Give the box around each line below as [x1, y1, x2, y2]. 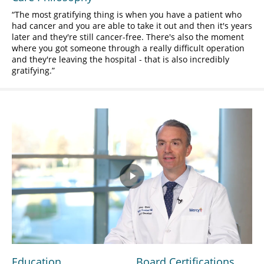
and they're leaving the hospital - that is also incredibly [12, 54, 229, 65]
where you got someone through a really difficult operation [12, 42, 245, 54]
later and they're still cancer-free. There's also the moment [12, 31, 244, 43]
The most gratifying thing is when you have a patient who [15, 9, 242, 21]
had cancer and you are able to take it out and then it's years [12, 20, 252, 32]
